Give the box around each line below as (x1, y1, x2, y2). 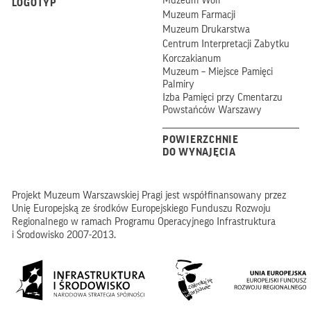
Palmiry (162, 78, 194, 90)
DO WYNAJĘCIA (162, 146, 236, 158)
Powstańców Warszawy (162, 104, 262, 115)
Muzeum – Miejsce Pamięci (162, 66, 273, 77)
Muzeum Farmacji (162, 9, 235, 20)
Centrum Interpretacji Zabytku (162, 38, 289, 49)
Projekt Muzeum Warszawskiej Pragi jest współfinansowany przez (11, 190, 286, 201)
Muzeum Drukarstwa (162, 24, 250, 35)
